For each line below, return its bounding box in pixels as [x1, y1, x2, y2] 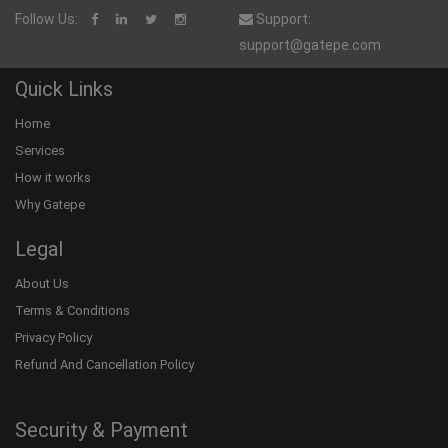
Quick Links [15, 77, 113, 101]
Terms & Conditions [15, 303, 130, 318]
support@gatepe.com [239, 37, 381, 53]
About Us [15, 276, 69, 291]
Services [15, 143, 65, 158]
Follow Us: [15, 11, 78, 27]
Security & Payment [15, 418, 188, 442]
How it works [15, 170, 91, 185]
